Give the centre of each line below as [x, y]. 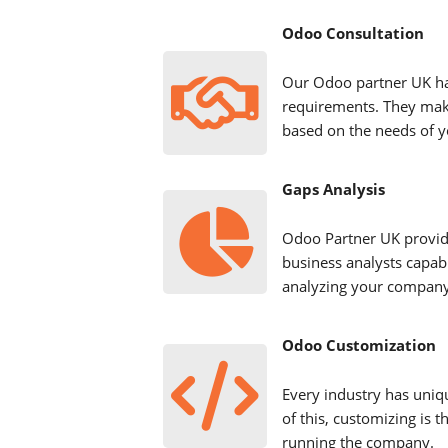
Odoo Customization [359, 345]
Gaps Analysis [333, 189]
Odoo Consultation [353, 33]
